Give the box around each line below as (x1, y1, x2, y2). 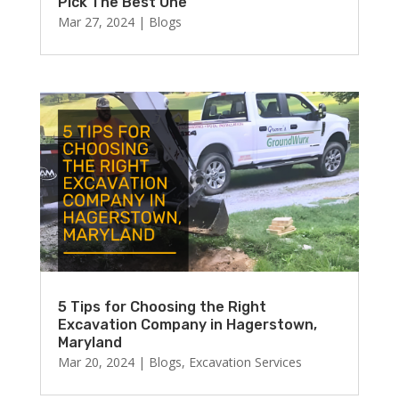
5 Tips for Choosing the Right (57, 297, 266, 315)
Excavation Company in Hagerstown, (57, 315, 317, 333)
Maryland (57, 333, 122, 351)
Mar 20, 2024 (57, 353, 134, 370)
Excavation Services (188, 353, 302, 370)
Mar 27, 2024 (57, 13, 134, 31)
